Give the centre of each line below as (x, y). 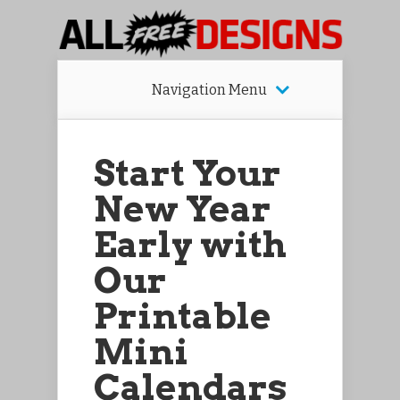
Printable (183, 316)
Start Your (187, 173)
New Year (183, 208)
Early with (190, 244)
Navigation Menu (209, 89)
